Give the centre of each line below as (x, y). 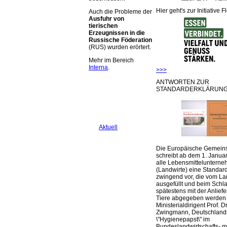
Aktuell (108, 127)
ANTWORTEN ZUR (183, 82)
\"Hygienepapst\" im (183, 219)
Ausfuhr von (106, 19)
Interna (98, 68)
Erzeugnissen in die (117, 33)
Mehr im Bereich (111, 61)
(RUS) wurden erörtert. (120, 47)
